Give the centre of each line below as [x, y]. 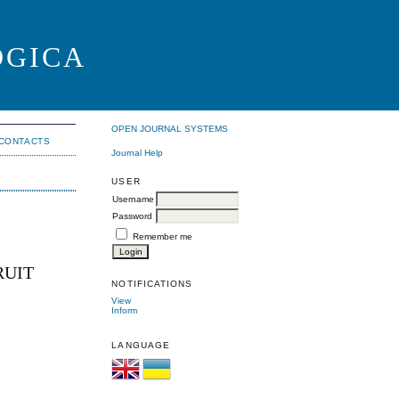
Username [134, 199]
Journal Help [138, 152]
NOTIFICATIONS [152, 283]
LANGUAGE [141, 346]
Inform [125, 310]
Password [133, 216]
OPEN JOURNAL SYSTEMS [170, 129]
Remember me [163, 236]
